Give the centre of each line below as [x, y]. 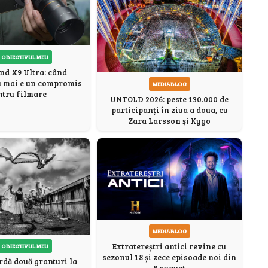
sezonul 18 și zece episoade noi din [169, 258]
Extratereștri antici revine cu [169, 247]
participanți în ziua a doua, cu [169, 110]
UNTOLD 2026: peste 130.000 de [169, 99]
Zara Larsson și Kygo [169, 121]
